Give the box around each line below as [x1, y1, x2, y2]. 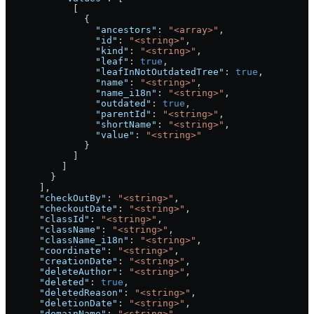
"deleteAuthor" [6, 266, 118, 278]
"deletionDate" [6, 298, 118, 309]
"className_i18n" [6, 235, 129, 246]
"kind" [6, 46, 129, 57]
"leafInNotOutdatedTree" [6, 67, 224, 78]
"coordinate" [6, 245, 107, 257]
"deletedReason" [6, 287, 123, 299]
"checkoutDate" [6, 203, 118, 214]
